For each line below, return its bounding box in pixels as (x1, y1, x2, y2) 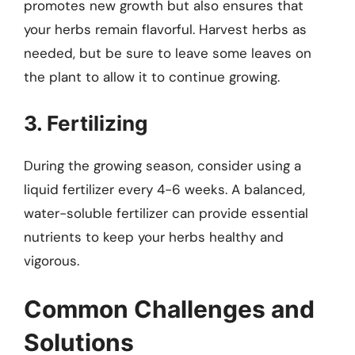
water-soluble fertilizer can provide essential (24, 204, 308, 222)
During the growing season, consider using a (24, 156, 301, 174)
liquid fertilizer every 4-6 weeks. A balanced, (24, 180, 305, 198)
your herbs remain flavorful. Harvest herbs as (24, 21, 307, 39)
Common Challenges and (24, 295, 315, 324)
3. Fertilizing (24, 110, 147, 136)
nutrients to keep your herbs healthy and (24, 227, 284, 246)
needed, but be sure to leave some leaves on (24, 44, 311, 63)
